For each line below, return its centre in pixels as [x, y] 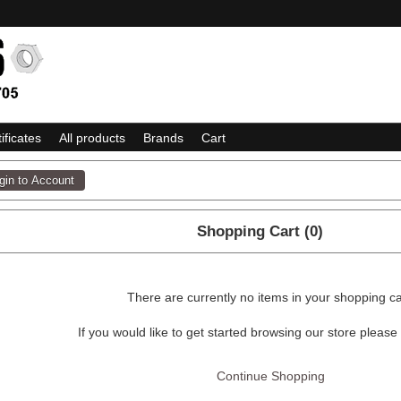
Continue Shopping [270, 376]
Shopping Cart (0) [260, 231]
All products [92, 138]
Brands [163, 138]
